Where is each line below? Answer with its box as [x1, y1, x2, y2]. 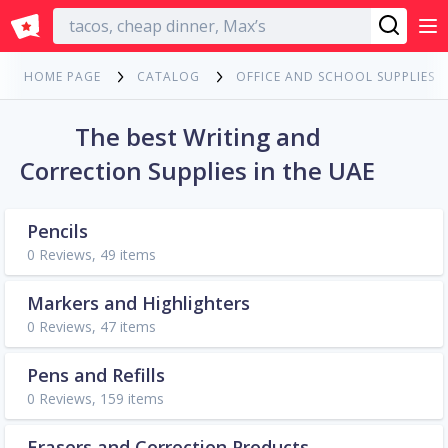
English [185, 9, 248, 33]
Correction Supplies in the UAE [20, 154, 375, 188]
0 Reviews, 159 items [27, 389, 164, 409]
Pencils [27, 219, 88, 244]
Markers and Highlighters [27, 291, 250, 316]
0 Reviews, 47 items [27, 317, 156, 337]
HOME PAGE [24, 68, 101, 86]
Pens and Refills [27, 363, 165, 388]
